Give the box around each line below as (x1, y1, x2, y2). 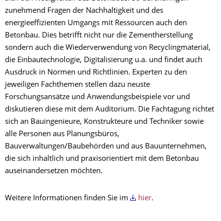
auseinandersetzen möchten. (5, 167, 103, 175)
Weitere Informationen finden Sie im (5, 194, 130, 202)
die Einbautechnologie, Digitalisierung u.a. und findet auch (5, 56, 202, 64)
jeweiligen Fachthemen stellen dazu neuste (5, 81, 150, 89)
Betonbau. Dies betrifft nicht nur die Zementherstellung (5, 32, 193, 39)
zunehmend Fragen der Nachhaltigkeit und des (5, 7, 163, 15)
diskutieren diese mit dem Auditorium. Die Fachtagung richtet (5, 106, 214, 113)
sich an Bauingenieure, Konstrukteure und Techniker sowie (5, 118, 204, 126)
